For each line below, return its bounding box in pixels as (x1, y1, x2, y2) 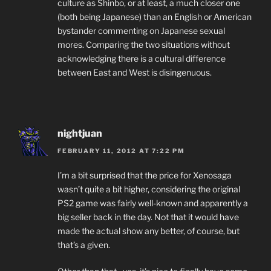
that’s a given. (57, 239, 110, 250)
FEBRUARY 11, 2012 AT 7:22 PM (57, 146, 185, 154)
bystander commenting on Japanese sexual (57, 25, 225, 36)
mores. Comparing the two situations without (57, 39, 230, 50)
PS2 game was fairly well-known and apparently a (57, 197, 248, 208)
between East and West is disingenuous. (57, 67, 212, 78)
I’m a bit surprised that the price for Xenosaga (57, 169, 232, 180)
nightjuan (57, 128, 102, 140)
